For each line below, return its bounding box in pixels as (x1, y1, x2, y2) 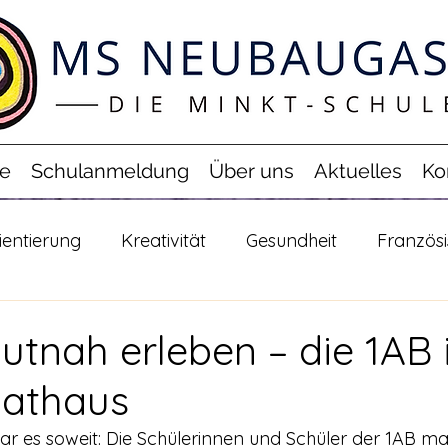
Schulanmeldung (31, 159, 189, 183)
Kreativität (121, 228, 206, 252)
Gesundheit (246, 228, 337, 252)
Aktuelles (314, 159, 402, 183)
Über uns (209, 159, 294, 183)
